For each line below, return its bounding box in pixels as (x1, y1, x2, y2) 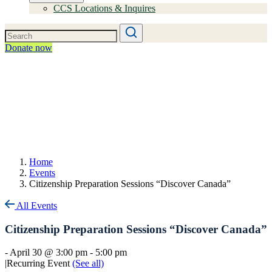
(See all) (72, 258, 104, 269)
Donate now (5, 42, 52, 53)
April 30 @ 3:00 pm (10, 247, 87, 258)
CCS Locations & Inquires (53, 3, 155, 13)
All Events (15, 200, 57, 211)
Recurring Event (7, 258, 72, 269)
